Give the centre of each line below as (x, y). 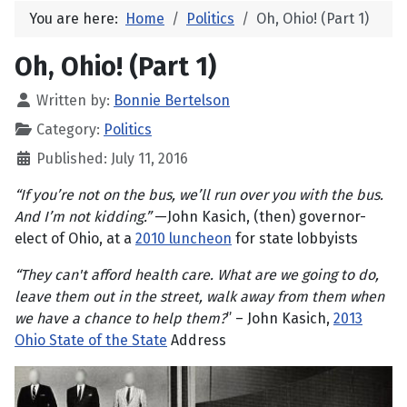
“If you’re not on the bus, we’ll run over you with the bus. (199, 195)
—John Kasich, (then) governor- (258, 217)
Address (197, 341)
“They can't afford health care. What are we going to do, (197, 275)
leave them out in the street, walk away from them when (199, 297)
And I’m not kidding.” (83, 217)
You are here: (77, 19)
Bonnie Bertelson (172, 101)
